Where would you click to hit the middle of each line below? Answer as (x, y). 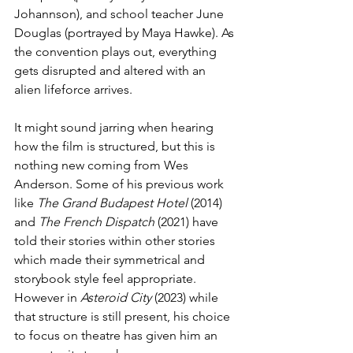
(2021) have (188, 221)
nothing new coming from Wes (103, 165)
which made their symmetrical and (111, 259)
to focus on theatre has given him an (117, 335)
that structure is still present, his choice (124, 316)
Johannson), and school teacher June (121, 13)
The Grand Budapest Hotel (112, 203)
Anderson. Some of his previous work (121, 184)
